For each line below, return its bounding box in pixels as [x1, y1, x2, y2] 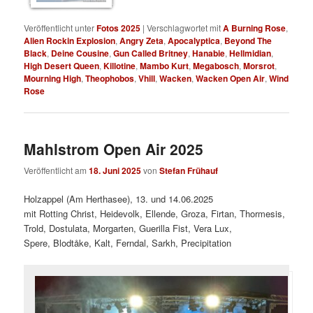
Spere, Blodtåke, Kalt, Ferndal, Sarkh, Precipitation [24, 236, 232, 250]
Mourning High [24, 72, 82, 85]
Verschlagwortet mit [147, 22, 221, 34]
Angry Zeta [119, 34, 164, 48]
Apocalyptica [168, 34, 221, 48]
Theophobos [85, 72, 135, 85]
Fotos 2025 [96, 22, 141, 35]
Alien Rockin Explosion [24, 34, 116, 48]
